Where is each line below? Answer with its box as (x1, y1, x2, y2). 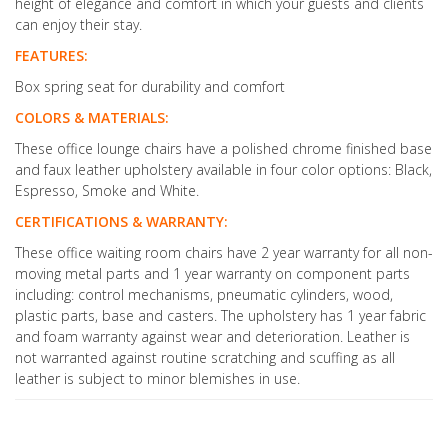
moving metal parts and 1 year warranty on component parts (15, 264, 410, 284)
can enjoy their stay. (15, 15, 142, 35)
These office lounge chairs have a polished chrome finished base (15, 139, 432, 159)
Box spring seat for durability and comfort (15, 77, 285, 97)
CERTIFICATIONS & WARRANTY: (15, 212, 228, 232)
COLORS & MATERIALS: (15, 108, 169, 128)
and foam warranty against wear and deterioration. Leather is (15, 327, 410, 347)
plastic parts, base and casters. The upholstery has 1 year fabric (15, 306, 426, 326)
